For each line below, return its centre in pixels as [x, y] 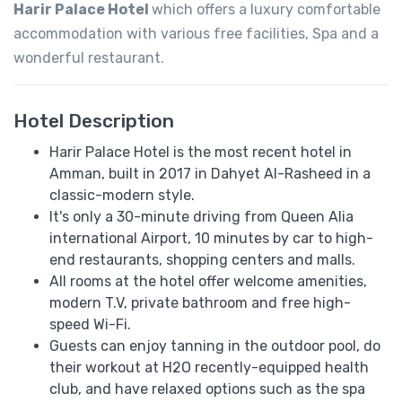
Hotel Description [94, 120]
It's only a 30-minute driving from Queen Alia [201, 216]
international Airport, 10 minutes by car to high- [211, 238]
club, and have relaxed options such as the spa [207, 389]
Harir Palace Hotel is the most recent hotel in [201, 152]
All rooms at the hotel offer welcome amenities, [208, 281]
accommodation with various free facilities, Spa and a [196, 33]
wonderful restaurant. [89, 57]
